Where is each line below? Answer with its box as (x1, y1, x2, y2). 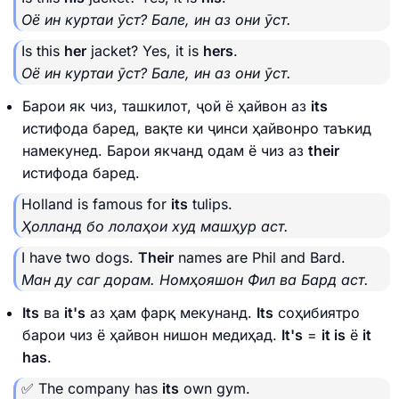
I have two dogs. (21, 248, 138, 266)
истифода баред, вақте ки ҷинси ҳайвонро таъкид (22, 118, 371, 137)
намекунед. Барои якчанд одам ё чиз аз (22, 141, 308, 159)
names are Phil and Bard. (174, 248, 346, 266)
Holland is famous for (21, 194, 171, 213)
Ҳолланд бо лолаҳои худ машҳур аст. (21, 216, 289, 235)
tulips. (188, 194, 232, 213)
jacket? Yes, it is (86, 41, 203, 60)
